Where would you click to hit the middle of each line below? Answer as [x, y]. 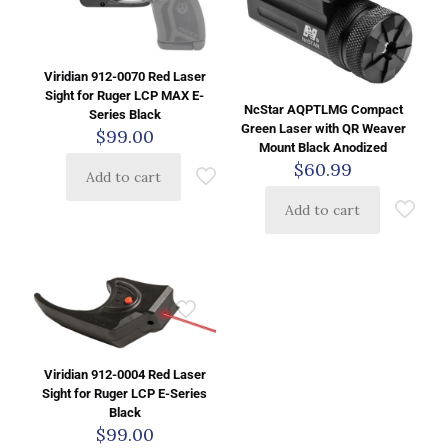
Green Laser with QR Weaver [323, 128]
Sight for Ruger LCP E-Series [125, 393]
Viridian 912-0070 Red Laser [124, 76]
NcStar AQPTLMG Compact [323, 109]
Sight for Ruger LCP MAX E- [125, 95]
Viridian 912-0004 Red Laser [124, 374]
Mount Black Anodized [323, 147]
